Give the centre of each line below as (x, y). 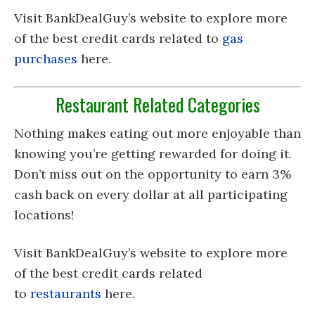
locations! (44, 215)
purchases (46, 59)
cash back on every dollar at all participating (151, 195)
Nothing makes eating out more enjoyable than (157, 134)
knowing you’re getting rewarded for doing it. (153, 154)
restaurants (66, 294)
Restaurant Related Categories (157, 105)
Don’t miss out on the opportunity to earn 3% (153, 174)
